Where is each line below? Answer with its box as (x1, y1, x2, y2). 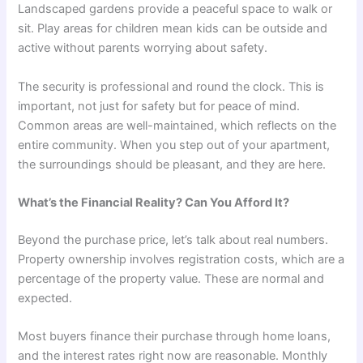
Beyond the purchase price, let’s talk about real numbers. (18, 232, 329, 247)
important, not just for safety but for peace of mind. (18, 98, 301, 113)
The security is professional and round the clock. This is (18, 79, 325, 94)
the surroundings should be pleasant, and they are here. (18, 156, 327, 172)
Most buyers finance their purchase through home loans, (18, 329, 331, 344)
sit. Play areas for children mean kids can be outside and (18, 21, 328, 36)
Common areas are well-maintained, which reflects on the (18, 117, 337, 133)
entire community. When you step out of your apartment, (18, 137, 331, 152)
